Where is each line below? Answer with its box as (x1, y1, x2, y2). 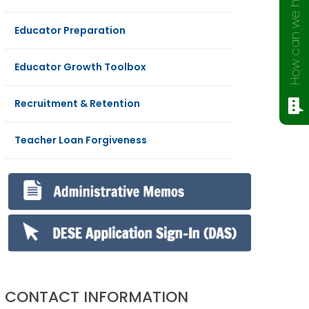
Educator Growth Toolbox (14, 60, 147, 74)
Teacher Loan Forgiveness (14, 133, 148, 147)
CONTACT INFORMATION (5, 286, 189, 308)
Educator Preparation (14, 23, 126, 37)
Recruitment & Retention (14, 97, 141, 110)
